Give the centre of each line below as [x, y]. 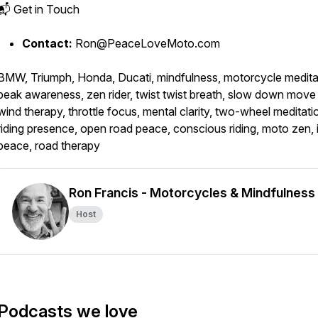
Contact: [47, 43]
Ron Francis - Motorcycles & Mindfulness [192, 193]
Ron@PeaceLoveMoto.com [146, 43]
